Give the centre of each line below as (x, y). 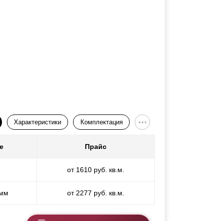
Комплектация (101, 122)
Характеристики (38, 122)
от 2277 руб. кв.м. (96, 193)
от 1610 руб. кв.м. (96, 170)
